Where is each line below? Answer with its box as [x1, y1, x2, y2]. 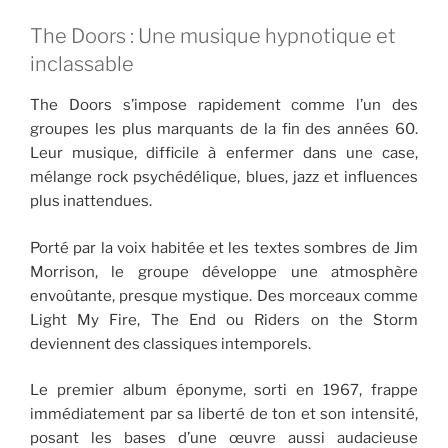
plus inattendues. [30, 192, 152, 211]
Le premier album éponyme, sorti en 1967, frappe [30, 381, 418, 400]
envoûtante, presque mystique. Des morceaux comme [30, 286, 418, 305]
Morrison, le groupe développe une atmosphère [30, 262, 418, 281]
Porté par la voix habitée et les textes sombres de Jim [30, 238, 418, 257]
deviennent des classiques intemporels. [30, 334, 311, 353]
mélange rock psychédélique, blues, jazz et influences [30, 168, 418, 187]
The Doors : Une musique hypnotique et [30, 24, 396, 49]
